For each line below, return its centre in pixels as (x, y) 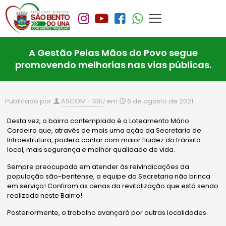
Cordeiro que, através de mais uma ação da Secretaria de (104, 131)
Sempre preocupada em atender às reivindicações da (98, 167)
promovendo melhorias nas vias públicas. (113, 65)
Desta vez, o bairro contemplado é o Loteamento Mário (98, 121)
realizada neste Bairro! (45, 196)
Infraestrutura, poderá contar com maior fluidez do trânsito (104, 140)
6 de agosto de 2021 (160, 101)
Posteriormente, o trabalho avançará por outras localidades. (108, 213)
